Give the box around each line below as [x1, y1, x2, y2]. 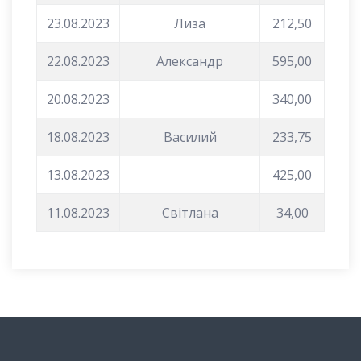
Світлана [161, 203, 218, 222]
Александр [156, 52, 223, 70]
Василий [163, 127, 217, 146]
